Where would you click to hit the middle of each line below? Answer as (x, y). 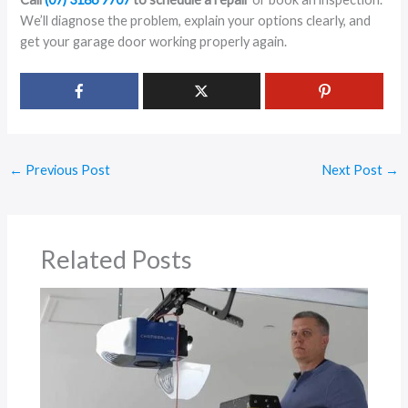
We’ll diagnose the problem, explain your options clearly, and (196, 21)
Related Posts (117, 259)
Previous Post (66, 170)
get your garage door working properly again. (154, 42)
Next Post (354, 170)
